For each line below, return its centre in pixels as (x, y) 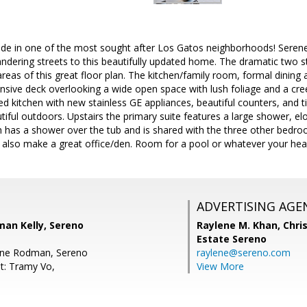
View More (220, 266)
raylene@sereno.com (244, 253)
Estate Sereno (232, 239)
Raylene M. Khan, (240, 225)
